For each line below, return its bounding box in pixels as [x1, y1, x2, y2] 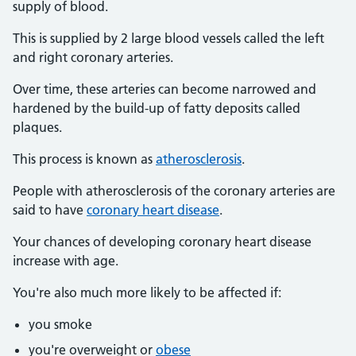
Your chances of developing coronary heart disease [13, 234, 311, 250]
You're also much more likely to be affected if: [13, 284, 281, 300]
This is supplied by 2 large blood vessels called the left [13, 30, 324, 46]
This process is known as [13, 151, 156, 167]
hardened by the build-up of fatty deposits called [13, 100, 300, 116]
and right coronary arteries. [13, 49, 173, 65]
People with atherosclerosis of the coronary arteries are [13, 183, 335, 199]
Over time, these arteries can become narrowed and [13, 81, 316, 97]
